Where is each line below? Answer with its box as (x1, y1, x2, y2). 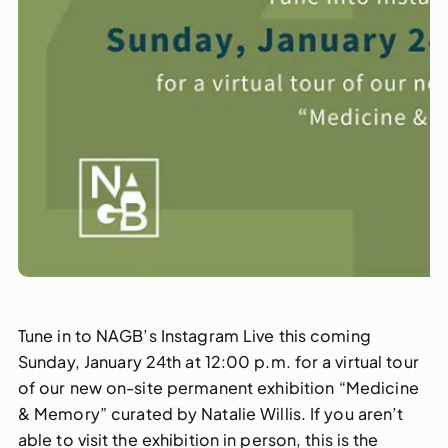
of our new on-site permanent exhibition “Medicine (17, 377, 419, 399)
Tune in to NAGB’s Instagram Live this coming (17, 325, 371, 347)
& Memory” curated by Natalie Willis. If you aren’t (17, 403, 404, 425)
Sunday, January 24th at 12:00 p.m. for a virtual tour (17, 351, 419, 373)
